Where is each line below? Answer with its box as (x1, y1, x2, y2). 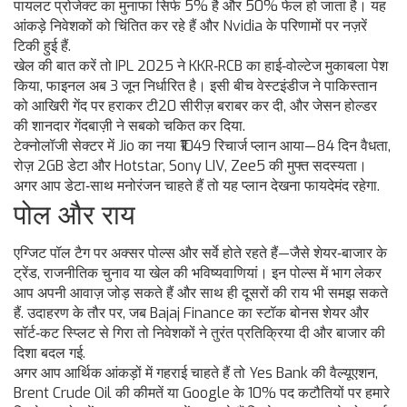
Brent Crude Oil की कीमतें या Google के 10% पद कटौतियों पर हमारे (14, 383, 390, 403)
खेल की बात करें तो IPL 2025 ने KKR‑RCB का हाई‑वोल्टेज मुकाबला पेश (14, 56, 388, 76)
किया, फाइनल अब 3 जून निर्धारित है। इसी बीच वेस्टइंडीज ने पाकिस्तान (14, 76, 377, 96)
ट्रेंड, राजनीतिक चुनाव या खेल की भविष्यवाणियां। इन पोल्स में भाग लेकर (14, 263, 382, 283)
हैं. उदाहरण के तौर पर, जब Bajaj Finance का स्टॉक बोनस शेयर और (14, 303, 369, 323)
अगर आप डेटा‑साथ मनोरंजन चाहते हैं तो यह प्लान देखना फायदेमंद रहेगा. (14, 176, 380, 196)
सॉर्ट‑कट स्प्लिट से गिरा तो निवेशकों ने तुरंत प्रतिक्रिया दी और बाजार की (14, 323, 385, 343)
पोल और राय (14, 197, 135, 234)
